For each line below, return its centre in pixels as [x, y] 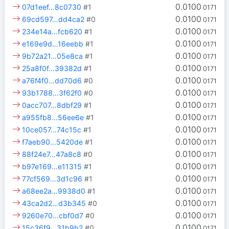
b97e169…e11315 [52, 167]
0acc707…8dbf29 [52, 105]
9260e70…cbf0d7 [53, 216]
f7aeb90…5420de [53, 142]
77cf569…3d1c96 [52, 179]
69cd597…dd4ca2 [53, 19]
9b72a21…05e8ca [53, 56]
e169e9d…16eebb [53, 44]
